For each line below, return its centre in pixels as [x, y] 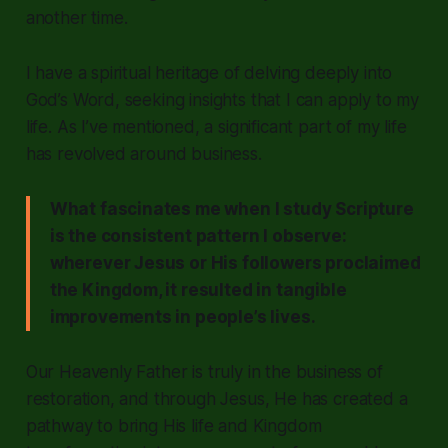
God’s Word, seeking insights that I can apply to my [222, 99]
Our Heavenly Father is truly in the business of [204, 371]
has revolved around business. [143, 153]
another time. [76, 17]
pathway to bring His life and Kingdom [173, 425]
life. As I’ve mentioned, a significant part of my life [216, 126]
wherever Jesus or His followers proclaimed [235, 262]
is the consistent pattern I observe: [198, 235]
